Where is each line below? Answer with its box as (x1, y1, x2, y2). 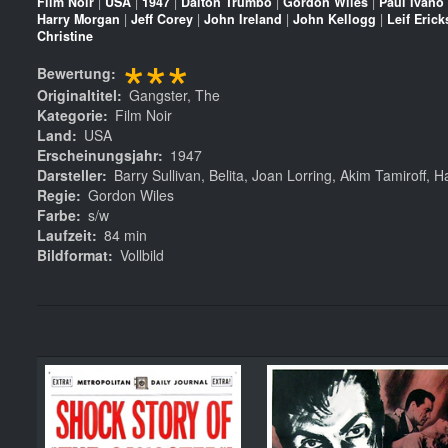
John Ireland (204, 9, 282, 28)
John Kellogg (293, 9, 376, 28)
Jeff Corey (131, 9, 193, 28)
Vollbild (120, 244, 164, 265)
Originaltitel (37, 84, 117, 105)
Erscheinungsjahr (37, 144, 158, 165)
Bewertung (37, 62, 111, 83)
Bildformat (37, 244, 108, 265)
